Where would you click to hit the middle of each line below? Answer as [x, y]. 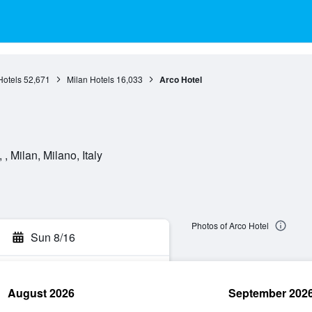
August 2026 [41, 293]
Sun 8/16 [53, 237]
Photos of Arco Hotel [230, 226]
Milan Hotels [90, 79]
